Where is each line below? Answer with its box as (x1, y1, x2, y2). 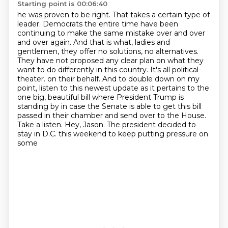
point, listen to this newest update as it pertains (17, 83, 187, 93)
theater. (17, 74, 47, 83)
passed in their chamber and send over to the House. (17, 111, 206, 120)
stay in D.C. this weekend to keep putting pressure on (17, 129, 208, 138)
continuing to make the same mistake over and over (17, 28, 205, 38)
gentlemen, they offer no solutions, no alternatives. (17, 47, 198, 56)
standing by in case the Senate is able (17, 102, 153, 111)
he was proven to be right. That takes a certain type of (17, 10, 210, 19)
